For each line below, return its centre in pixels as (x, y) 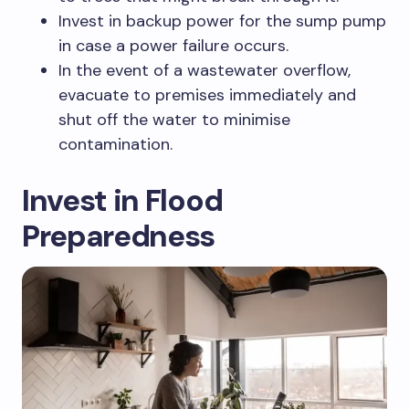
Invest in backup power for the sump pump (222, 21)
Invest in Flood (122, 200)
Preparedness (119, 236)
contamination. (115, 144)
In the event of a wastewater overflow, (204, 70)
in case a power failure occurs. (173, 45)
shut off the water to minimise (174, 119)
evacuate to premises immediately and (207, 94)
